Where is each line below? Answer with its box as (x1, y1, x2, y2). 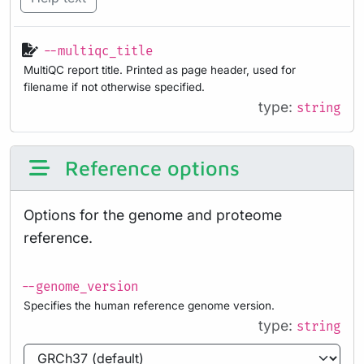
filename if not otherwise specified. (24, 80, 205, 94)
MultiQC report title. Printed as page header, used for (24, 63, 296, 77)
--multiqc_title (43, 44, 153, 60)
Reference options (58, 155, 240, 180)
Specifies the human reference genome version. (24, 298, 275, 312)
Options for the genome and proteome (24, 206, 282, 223)
